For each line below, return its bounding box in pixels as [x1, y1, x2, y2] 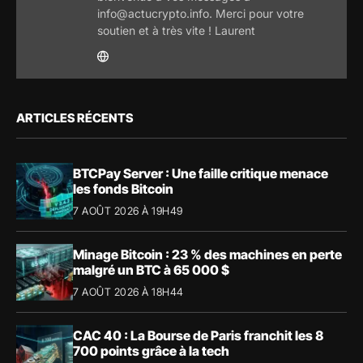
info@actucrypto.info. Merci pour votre [97, 6, 304, 21]
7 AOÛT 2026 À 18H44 [73, 284, 184, 298]
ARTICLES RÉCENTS [16, 110, 133, 126]
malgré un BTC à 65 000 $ [73, 261, 229, 278]
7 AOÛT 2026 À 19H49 [73, 203, 183, 217]
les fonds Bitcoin [73, 180, 173, 197]
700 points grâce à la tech [73, 342, 229, 359]
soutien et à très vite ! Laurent [97, 23, 255, 38]
